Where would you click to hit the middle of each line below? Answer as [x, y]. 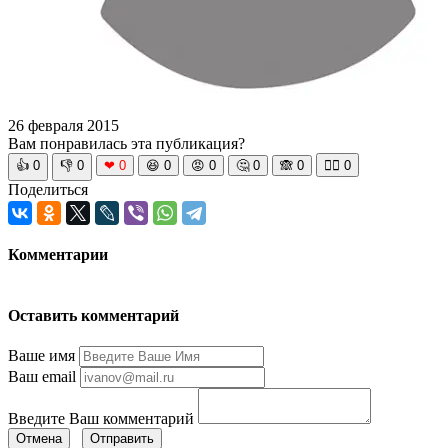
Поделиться [48, 189]
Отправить [122, 438]
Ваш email [42, 376]
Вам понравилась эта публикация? [126, 143]
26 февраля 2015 [63, 125]
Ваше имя [41, 355]
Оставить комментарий [93, 315]
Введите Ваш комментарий [101, 418]
